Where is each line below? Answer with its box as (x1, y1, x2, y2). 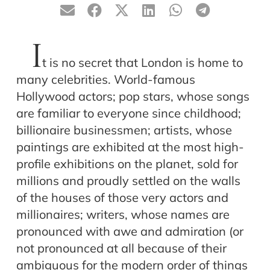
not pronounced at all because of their (16, 240, 227, 256)
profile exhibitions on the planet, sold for (16, 156, 238, 172)
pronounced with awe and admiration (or (16, 224, 243, 239)
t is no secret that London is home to (42, 55, 243, 71)
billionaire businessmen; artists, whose (16, 122, 232, 138)
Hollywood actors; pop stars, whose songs (16, 89, 250, 104)
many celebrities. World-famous (16, 72, 195, 87)
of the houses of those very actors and (16, 190, 228, 206)
